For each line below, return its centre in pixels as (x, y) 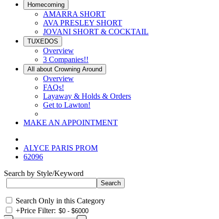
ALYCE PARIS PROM (61, 148)
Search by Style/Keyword (44, 173)
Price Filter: (38, 210)
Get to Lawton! (67, 105)
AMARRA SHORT (74, 14)
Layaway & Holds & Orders (87, 96)
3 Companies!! (66, 59)
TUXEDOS (43, 41)
